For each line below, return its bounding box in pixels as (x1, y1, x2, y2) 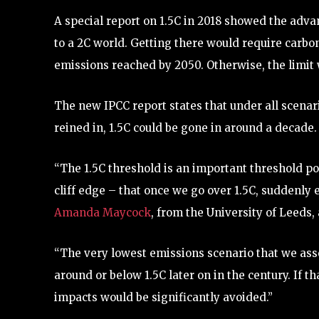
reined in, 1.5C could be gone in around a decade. (54, 120, 317, 135)
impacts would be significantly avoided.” (54, 290, 273, 304)
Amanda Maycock (54, 205, 151, 219)
